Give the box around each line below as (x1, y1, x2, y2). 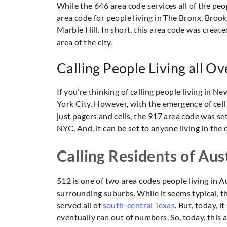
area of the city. (57, 37, 112, 47)
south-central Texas (102, 200, 175, 210)
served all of (57, 200, 103, 210)
